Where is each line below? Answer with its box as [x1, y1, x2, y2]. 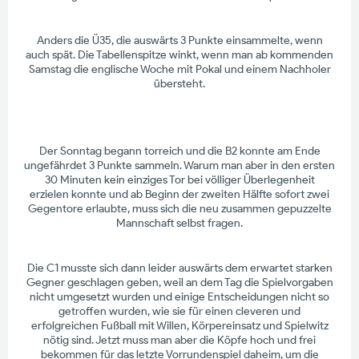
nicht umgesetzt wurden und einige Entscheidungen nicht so [30, 289, 329, 304]
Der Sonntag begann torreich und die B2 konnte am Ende [38, 143, 321, 158]
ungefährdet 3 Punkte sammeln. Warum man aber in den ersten [24, 158, 335, 172]
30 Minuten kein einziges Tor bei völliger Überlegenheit [44, 172, 315, 187]
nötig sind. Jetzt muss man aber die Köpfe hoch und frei [43, 333, 316, 347]
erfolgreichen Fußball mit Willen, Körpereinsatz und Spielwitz [30, 318, 329, 333]
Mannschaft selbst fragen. [116, 216, 243, 230]
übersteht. [154, 76, 205, 91]
